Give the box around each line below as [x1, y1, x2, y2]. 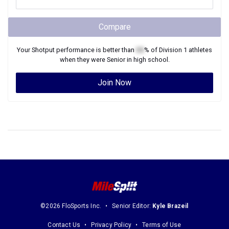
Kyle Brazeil [152, 202, 189, 210]
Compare [98, 22, 131, 32]
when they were [59, 56, 107, 63]
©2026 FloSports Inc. [40, 202, 102, 210]
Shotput [32, 46, 55, 54]
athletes [187, 46, 212, 54]
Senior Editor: [112, 202, 153, 210]
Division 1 [159, 46, 187, 54]
